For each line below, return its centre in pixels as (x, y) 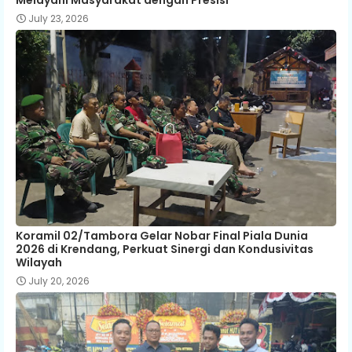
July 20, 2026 (59, 280)
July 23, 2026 (59, 18)
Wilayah (39, 262)
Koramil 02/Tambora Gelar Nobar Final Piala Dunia (162, 235)
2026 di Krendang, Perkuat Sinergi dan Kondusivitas (165, 249)
